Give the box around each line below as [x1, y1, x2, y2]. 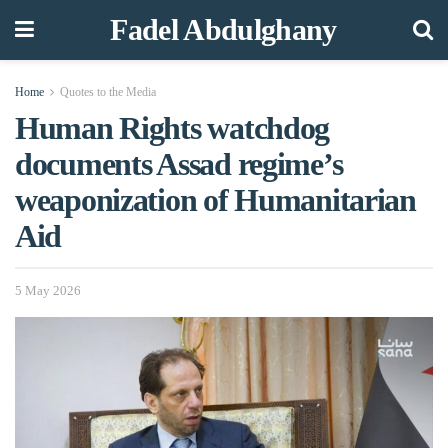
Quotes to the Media [60, 85, 156, 99]
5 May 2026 [15, 282, 81, 298]
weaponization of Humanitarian [15, 182, 416, 218]
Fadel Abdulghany [110, 13, 337, 46]
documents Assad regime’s [15, 146, 343, 182]
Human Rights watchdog [15, 110, 330, 146]
